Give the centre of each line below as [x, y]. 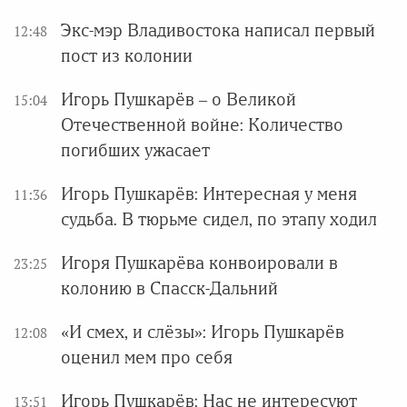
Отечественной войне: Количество [202, 125]
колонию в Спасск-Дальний [169, 288]
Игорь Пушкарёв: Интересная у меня [209, 194]
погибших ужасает [135, 150]
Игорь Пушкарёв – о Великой [179, 99]
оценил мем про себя [147, 357]
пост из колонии [127, 56]
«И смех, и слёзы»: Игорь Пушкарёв [203, 332]
